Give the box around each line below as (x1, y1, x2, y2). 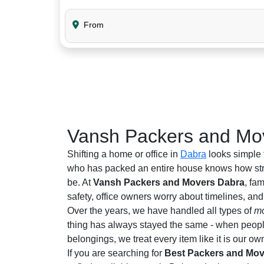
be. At (67, 177, 93, 187)
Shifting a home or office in (67, 148, 180, 159)
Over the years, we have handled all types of (67, 205, 254, 216)
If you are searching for (67, 247, 164, 258)
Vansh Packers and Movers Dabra (93, 177, 245, 187)
